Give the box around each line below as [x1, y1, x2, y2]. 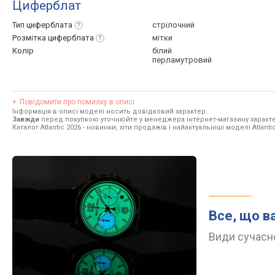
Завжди [12, 115, 39, 123]
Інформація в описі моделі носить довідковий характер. [12, 107, 207, 115]
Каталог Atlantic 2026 [12, 123, 81, 131]
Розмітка [12, 33, 48, 42]
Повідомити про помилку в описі [20, 98, 134, 106]
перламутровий [152, 55, 212, 64]
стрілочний [152, 20, 195, 29]
